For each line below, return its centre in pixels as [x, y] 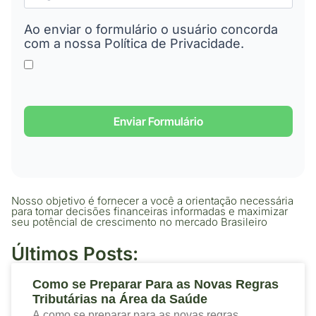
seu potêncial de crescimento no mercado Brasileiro [139, 222]
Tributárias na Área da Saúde [120, 299]
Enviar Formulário [158, 122]
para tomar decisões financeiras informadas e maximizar [150, 212]
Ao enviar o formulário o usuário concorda [151, 30]
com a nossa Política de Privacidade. [134, 44]
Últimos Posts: [75, 254]
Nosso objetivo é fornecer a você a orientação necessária [152, 201]
